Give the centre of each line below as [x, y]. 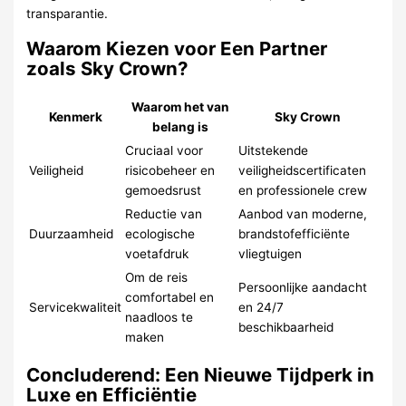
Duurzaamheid [72, 233]
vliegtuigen [271, 253]
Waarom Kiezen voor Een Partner [177, 48]
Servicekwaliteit [76, 307]
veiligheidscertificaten [303, 170]
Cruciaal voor [164, 150]
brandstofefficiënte [295, 233]
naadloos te [159, 317]
